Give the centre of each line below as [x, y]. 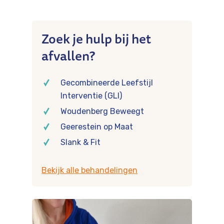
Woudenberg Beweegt [102, 111]
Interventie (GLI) [91, 95]
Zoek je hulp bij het [96, 38]
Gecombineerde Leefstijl [107, 82]
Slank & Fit [81, 142]
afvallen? [68, 55]
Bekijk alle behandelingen [90, 170]
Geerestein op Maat [97, 126]
